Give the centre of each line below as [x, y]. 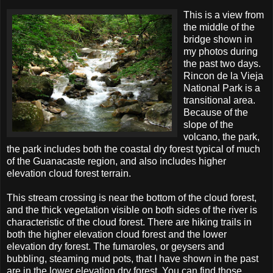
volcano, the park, [222, 136]
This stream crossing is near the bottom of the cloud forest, [132, 197]
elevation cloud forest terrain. [69, 173]
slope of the [208, 124]
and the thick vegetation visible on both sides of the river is [132, 210]
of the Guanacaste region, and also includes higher [116, 161]
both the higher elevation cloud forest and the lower [117, 234]
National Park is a [222, 88]
